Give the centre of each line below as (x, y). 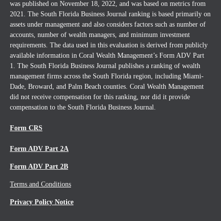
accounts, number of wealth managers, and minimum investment (100, 35)
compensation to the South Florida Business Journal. (83, 107)
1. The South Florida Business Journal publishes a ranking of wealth (105, 66)
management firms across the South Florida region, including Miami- (107, 76)
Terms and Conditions (40, 184)
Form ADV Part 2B (39, 166)
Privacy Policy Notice (42, 202)
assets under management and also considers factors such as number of (108, 24)
